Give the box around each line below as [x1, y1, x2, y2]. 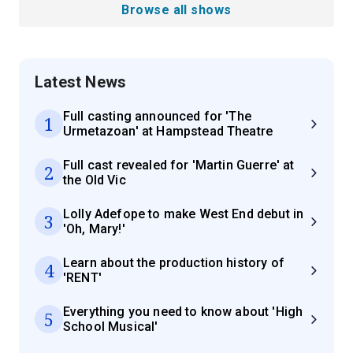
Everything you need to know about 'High [63, 304, 303, 320]
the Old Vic [63, 173, 126, 188]
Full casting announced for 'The [63, 109, 251, 124]
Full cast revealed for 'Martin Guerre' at [63, 158, 295, 173]
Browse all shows [121, 2, 232, 18]
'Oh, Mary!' [63, 221, 125, 237]
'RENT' [63, 270, 102, 286]
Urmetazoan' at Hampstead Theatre [63, 124, 273, 139]
